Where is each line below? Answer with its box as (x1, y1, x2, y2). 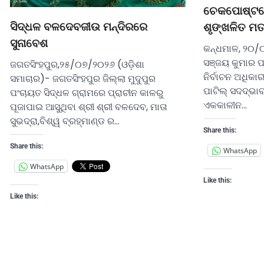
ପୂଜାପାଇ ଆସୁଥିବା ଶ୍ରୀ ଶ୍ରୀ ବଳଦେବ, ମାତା (10, 100, 167, 114)
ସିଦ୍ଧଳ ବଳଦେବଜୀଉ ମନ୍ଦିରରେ (10, 20, 147, 34)
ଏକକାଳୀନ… (203, 98, 247, 113)
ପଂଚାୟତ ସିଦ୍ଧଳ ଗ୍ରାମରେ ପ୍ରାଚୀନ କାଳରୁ (10, 86, 163, 100)
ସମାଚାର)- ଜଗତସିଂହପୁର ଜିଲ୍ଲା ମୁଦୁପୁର (10, 72, 156, 86)
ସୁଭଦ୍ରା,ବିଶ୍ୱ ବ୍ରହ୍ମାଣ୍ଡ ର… (10, 114, 120, 128)
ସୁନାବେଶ (10, 37, 48, 51)
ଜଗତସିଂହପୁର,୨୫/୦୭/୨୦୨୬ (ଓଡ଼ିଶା (10, 58, 144, 72)
